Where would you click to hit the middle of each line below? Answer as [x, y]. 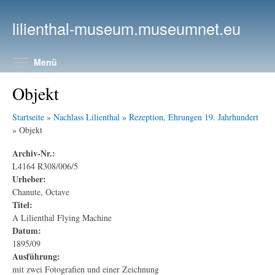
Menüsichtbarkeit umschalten [141, 61]
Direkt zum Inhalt [129, 7]
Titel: [22, 204]
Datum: [27, 230]
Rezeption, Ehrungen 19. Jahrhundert [194, 117]
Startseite [28, 117]
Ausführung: [36, 256]
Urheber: [29, 179]
